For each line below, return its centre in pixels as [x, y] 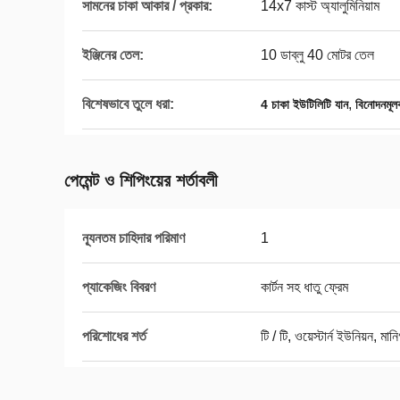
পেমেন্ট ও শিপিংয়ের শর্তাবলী [141, 180]
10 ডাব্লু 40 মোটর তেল [317, 55]
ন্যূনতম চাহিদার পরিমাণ [133, 238]
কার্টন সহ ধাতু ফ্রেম [304, 287]
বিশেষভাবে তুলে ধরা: [128, 104]
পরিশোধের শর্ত [114, 336]
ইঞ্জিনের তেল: [113, 55]
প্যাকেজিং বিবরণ [119, 287]
